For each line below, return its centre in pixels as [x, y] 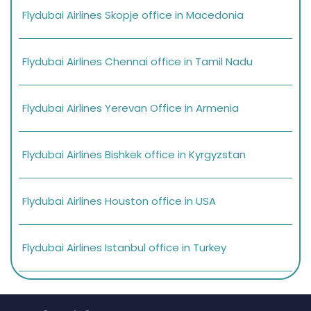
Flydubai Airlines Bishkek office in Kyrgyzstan [134, 155]
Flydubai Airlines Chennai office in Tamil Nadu [137, 62]
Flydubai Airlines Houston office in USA [119, 201]
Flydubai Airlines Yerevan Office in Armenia [131, 108]
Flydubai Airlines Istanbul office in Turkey [124, 248]
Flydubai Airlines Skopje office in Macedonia [133, 15]
